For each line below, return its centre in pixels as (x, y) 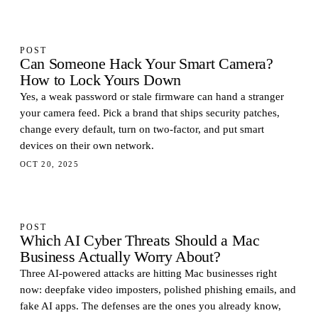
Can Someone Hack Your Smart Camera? (147, 64)
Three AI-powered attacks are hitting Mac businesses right (148, 273)
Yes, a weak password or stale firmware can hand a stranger (152, 97)
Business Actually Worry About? (120, 257)
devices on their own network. (87, 146)
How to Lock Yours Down (100, 80)
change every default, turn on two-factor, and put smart (142, 129)
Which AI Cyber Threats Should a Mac (140, 241)
